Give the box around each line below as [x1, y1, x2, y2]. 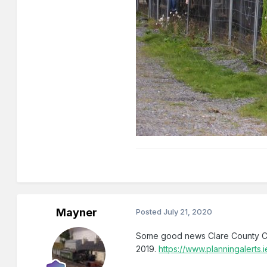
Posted [136, 207, 164, 217]
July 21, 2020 [163, 207, 213, 217]
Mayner [55, 206, 97, 219]
